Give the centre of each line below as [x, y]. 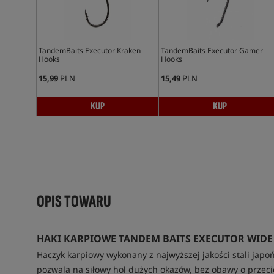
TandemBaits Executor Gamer [212, 50]
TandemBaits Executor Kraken [89, 50]
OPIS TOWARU [74, 202]
